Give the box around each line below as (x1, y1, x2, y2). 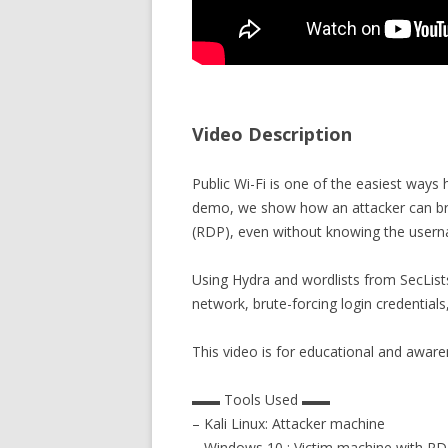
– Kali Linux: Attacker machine (192, 414, 385, 433)
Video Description (192, 122, 352, 146)
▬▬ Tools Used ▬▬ (192, 390, 330, 409)
